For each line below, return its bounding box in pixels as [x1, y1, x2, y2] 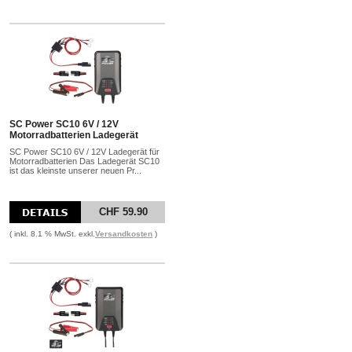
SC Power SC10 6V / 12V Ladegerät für [9, 147, 159, 156]
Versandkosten [95, 229, 152, 238]
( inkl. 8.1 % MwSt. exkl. [9, 229, 95, 238]
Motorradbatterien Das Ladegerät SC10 [9, 156, 159, 166]
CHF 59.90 [98, 206, 148, 218]
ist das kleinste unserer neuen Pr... [9, 166, 141, 175]
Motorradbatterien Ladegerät [9, 130, 138, 141]
